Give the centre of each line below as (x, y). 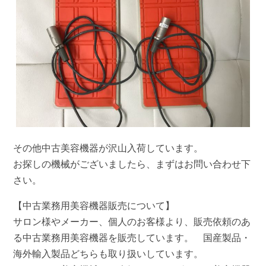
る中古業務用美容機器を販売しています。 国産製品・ (132, 237)
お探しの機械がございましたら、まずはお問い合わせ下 (132, 164)
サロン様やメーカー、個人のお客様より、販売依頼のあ (132, 221)
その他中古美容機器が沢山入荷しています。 (108, 148)
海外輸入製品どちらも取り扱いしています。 (108, 254)
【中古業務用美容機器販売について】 (94, 205)
